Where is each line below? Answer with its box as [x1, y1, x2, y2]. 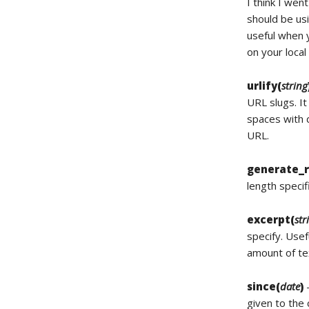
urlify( [247, 79, 282, 92]
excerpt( [247, 212, 295, 226]
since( [247, 279, 281, 293]
